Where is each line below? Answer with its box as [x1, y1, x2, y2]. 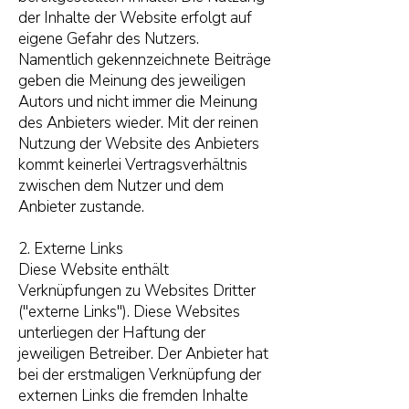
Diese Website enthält [18, 259, 169, 280]
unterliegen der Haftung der [18, 322, 205, 343]
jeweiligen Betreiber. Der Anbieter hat [18, 343, 268, 364]
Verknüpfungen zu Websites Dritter [18, 280, 256, 301]
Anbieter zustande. [18, 196, 144, 217]
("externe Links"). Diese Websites [18, 301, 240, 322]
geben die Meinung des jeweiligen [18, 70, 246, 91]
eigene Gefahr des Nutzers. [18, 28, 199, 49]
